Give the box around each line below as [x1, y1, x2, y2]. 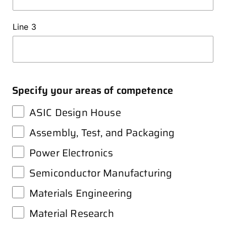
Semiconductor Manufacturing [29, 165, 173, 182]
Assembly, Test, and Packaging [29, 125, 175, 141]
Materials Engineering [29, 185, 133, 202]
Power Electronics [29, 145, 113, 161]
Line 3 [13, 22, 36, 32]
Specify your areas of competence [12, 82, 174, 99]
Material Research [29, 205, 114, 222]
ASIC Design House [29, 104, 121, 121]
